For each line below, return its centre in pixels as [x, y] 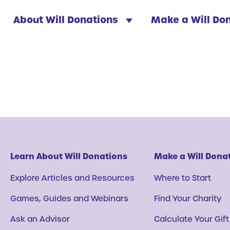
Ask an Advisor [40, 218]
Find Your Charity [188, 198]
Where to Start [183, 177]
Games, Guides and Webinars [69, 198]
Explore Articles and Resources [72, 177]
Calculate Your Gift [191, 218]
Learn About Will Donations [69, 156]
